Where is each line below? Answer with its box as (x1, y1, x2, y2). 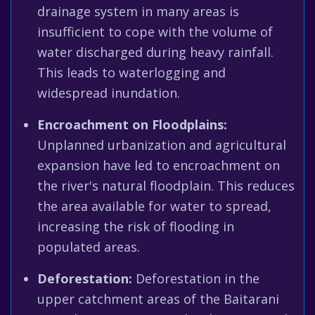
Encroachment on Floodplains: (37, 116, 227, 133)
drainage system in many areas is (37, 3, 239, 20)
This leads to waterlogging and (37, 64, 226, 81)
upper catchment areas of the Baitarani (37, 290, 279, 307)
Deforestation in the (132, 270, 259, 287)
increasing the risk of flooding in (37, 218, 234, 235)
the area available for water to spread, (37, 198, 271, 214)
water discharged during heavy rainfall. (37, 44, 274, 60)
